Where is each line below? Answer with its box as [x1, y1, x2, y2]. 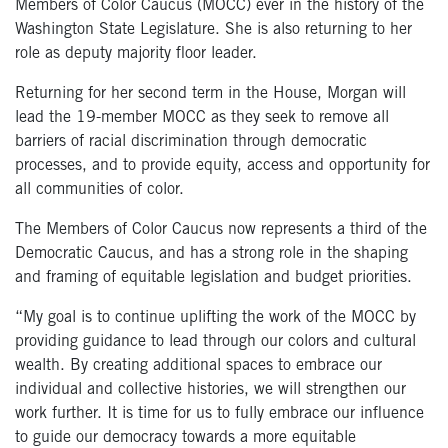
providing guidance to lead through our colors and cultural [15, 334, 416, 351]
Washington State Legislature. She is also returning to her [15, 22, 412, 39]
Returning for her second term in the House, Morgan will [15, 86, 406, 103]
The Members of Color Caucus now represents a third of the [15, 222, 427, 239]
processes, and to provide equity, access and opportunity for [15, 158, 430, 175]
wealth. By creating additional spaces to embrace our [15, 358, 382, 375]
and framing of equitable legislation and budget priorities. [15, 270, 412, 287]
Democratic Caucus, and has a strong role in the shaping [15, 246, 408, 263]
